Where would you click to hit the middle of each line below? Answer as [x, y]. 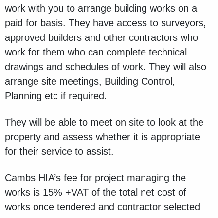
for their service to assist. [59, 152]
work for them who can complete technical [96, 52]
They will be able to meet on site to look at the [104, 122]
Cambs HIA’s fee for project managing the [95, 178]
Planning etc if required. [56, 96]
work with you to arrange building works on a [101, 9]
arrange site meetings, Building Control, [90, 82]
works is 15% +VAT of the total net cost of [96, 192]
